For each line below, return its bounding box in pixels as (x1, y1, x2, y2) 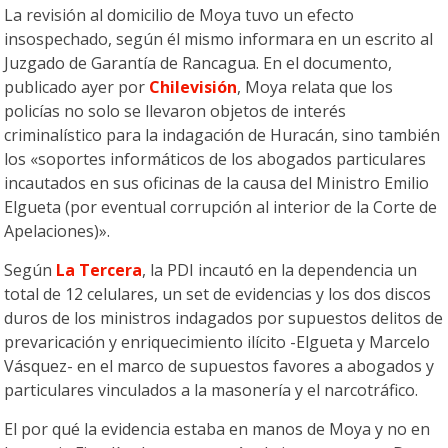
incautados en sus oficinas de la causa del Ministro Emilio (4, 172, 430, 195)
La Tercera (56, 259, 143, 282)
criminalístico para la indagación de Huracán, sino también (4, 124, 441, 147)
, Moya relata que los (237, 76, 394, 99)
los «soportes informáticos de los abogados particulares (4, 148, 427, 171)
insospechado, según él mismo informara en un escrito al (4, 28, 434, 51)
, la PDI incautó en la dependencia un (142, 259, 418, 282)
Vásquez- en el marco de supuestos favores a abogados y (4, 355, 435, 378)
